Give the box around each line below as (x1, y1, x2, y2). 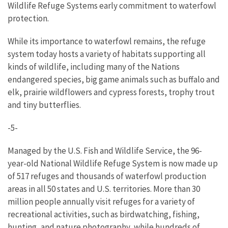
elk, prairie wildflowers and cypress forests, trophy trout (8, 87, 215, 98)
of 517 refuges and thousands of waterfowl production (8, 170, 206, 182)
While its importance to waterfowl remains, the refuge (8, 36, 206, 47)
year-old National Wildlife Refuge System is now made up (8, 158, 218, 169)
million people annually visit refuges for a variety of (8, 196, 195, 207)
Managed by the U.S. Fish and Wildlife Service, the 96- (8, 145, 202, 156)
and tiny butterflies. (8, 99, 81, 110)
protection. (8, 13, 49, 24)
